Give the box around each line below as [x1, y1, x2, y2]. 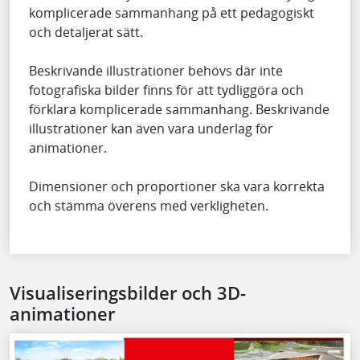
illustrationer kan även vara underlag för [29, 119, 273, 137]
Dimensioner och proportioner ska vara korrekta [29, 177, 325, 195]
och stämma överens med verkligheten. [29, 196, 268, 215]
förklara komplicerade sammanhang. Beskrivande [29, 100, 329, 118]
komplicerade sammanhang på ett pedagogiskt [29, 3, 314, 22]
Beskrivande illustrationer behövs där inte [29, 61, 283, 80]
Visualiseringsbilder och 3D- [10, 280, 246, 305]
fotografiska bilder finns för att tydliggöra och [29, 80, 304, 99]
